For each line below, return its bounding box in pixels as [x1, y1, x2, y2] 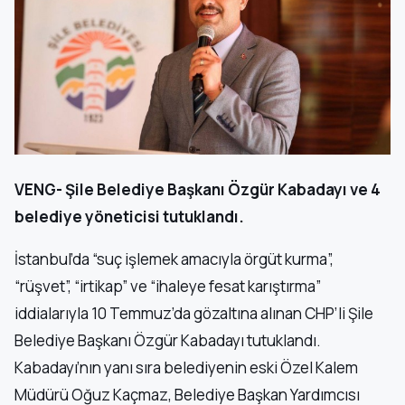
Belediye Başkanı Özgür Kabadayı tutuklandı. [14, 330, 321, 351]
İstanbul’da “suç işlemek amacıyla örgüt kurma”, [14, 249, 334, 269]
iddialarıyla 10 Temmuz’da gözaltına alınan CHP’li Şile [14, 303, 373, 324]
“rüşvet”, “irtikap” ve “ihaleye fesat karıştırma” [14, 276, 321, 297]
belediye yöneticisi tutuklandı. [14, 206, 244, 227]
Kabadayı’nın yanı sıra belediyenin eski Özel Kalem [14, 357, 358, 378]
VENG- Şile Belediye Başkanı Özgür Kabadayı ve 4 [14, 179, 381, 200]
